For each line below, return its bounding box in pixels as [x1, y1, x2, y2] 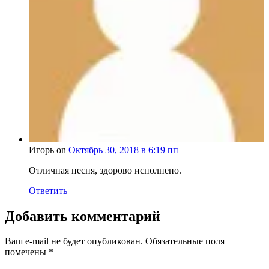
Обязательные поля [143, 236, 225, 247]
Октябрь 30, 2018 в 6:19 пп [68, 144, 178, 155]
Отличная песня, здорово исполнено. [29, 165, 181, 175]
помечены [5, 247, 49, 258]
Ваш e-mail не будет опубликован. [5, 236, 143, 247]
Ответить [29, 185, 67, 196]
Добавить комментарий [5, 208, 160, 224]
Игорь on [29, 144, 68, 155]
